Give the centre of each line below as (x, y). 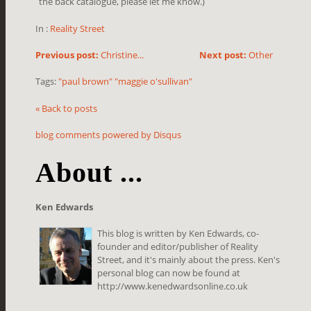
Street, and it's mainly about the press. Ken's (189, 260)
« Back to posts (67, 109)
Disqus (168, 135)
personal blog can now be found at (169, 273)
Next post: (222, 55)
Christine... (121, 55)
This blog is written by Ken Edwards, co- (178, 234)
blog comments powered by (95, 135)
